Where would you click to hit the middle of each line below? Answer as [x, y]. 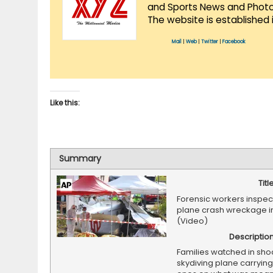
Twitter [210, 42]
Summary [80, 159]
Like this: [65, 103]
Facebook [234, 42]
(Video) [192, 221]
